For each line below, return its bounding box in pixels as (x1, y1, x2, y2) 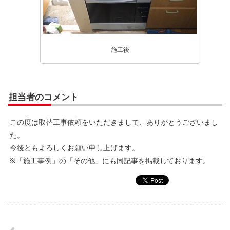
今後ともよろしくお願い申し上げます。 (10, 143, 139, 152)
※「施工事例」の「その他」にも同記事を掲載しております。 (10, 156, 210, 165)
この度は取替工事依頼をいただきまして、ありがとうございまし (10, 118, 218, 126)
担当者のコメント (9, 92, 79, 102)
